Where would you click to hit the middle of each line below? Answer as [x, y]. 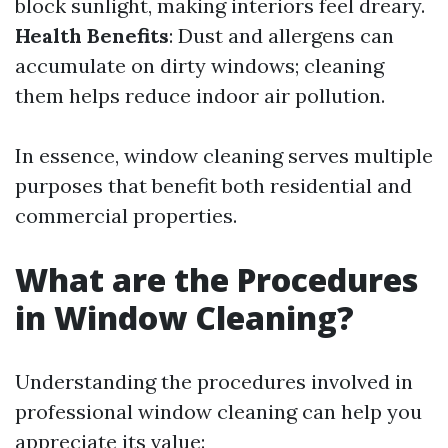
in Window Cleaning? [184, 317]
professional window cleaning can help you [218, 411]
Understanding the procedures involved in [214, 381]
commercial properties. [126, 215]
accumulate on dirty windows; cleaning [199, 65]
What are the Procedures [216, 279]
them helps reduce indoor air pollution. [200, 95]
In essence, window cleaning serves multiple [224, 155]
